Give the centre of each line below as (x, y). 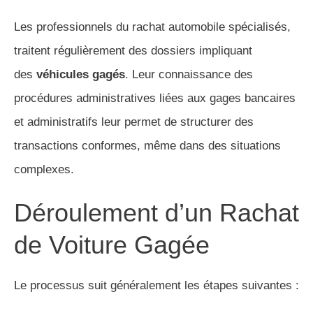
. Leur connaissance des (189, 75)
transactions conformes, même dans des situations (147, 146)
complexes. (44, 170)
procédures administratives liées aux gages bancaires (155, 99)
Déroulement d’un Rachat (156, 213)
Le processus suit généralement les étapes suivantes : (156, 286)
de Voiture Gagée (112, 245)
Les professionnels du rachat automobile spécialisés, (152, 27)
